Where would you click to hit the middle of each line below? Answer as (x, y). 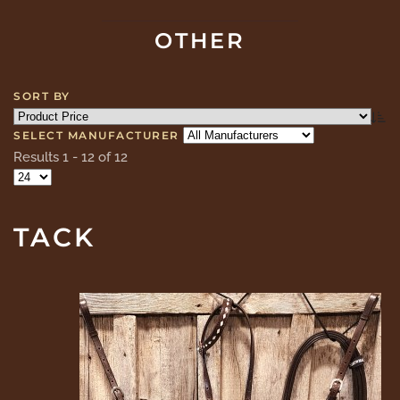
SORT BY (42, 96)
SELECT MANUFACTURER (96, 136)
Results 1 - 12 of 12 (71, 157)
